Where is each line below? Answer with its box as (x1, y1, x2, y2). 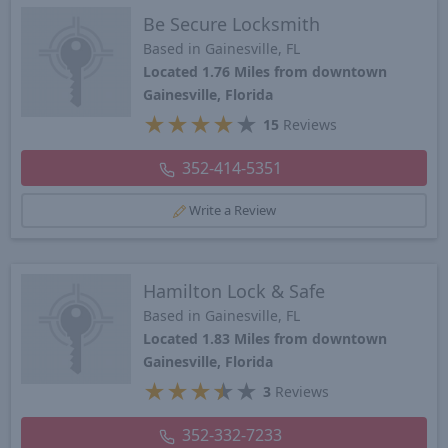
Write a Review (188, 200, 276, 219)
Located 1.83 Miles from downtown (142, 329, 387, 349)
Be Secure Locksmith (142, 11, 320, 36)
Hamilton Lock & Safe (142, 279, 325, 304)
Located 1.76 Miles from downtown (142, 61, 387, 81)
